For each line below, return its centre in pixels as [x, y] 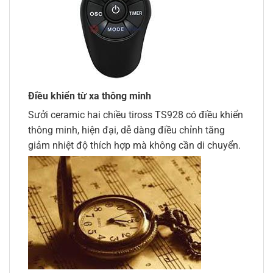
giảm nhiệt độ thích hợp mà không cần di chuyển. [134, 145]
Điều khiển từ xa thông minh [90, 96]
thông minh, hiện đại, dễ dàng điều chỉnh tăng [126, 130]
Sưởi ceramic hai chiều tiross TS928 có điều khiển [136, 115]
